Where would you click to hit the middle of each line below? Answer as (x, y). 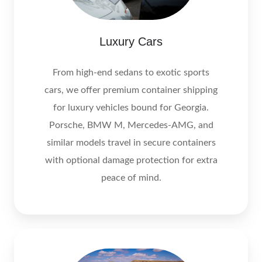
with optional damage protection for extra (131, 160)
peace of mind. (131, 177)
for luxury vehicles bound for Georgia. (131, 107)
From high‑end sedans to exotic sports (131, 72)
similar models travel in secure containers (131, 142)
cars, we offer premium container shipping (131, 90)
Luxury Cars (131, 41)
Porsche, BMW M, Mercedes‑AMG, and (131, 125)
